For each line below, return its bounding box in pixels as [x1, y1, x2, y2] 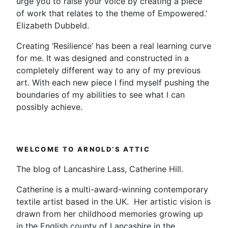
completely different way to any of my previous [16, 65, 201, 75]
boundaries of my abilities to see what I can [16, 89, 185, 100]
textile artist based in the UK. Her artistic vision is [16, 196, 211, 207]
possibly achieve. [16, 101, 82, 112]
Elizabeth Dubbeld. [16, 20, 89, 31]
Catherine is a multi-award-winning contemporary [16, 184, 208, 195]
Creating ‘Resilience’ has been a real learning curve [16, 40, 211, 51]
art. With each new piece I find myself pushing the [16, 77, 209, 88]
